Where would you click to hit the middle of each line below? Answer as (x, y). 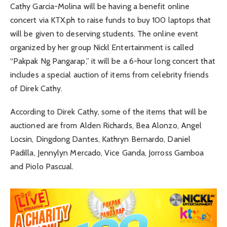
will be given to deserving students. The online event (104, 33)
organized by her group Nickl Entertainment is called (102, 47)
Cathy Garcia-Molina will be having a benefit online (100, 6)
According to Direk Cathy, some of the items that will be (109, 111)
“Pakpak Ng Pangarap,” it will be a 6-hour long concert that (113, 61)
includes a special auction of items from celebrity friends (109, 74)
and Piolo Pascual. (42, 166)
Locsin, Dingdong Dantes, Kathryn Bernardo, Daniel (100, 139)
